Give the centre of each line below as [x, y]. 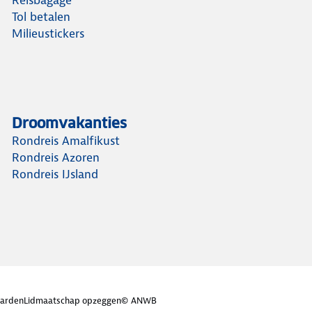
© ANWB [139, 300]
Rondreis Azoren [56, 157]
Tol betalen [41, 16]
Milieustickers [48, 33]
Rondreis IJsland [55, 174]
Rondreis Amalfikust [66, 140]
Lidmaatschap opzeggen [72, 300]
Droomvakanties [70, 123]
